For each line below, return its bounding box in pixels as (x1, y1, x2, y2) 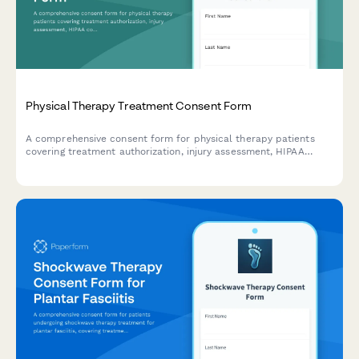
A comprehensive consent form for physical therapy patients (26, 132, 315, 144)
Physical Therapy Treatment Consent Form (26, 98, 252, 112)
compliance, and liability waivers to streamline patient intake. (26, 158, 321, 170)
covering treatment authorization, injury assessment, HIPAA (26, 145, 305, 157)
